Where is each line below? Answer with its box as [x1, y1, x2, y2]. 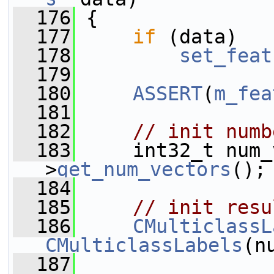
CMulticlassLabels [45, 234, 243, 256]
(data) [156, 26, 237, 48]
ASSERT [133, 83, 202, 105]
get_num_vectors [57, 158, 231, 180]
